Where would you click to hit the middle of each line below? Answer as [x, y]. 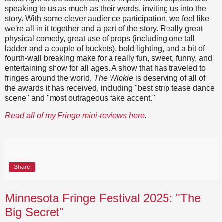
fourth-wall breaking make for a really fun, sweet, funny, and [109, 58]
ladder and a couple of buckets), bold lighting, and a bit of [105, 48]
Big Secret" [34, 212]
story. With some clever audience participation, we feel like [107, 18]
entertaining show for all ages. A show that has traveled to [105, 68]
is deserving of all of [169, 78]
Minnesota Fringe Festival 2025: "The [103, 198]
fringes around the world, [49, 78]
